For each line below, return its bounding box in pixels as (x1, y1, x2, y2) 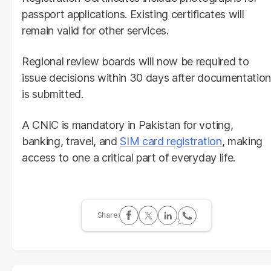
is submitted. (22, 87, 83, 100)
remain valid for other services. (22, 24, 169, 37)
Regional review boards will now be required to (22, 54, 249, 68)
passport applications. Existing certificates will (22, 7, 244, 21)
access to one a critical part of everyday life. (22, 151, 235, 164)
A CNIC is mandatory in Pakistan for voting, (22, 118, 233, 131)
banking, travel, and (22, 134, 120, 148)
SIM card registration (120, 134, 222, 148)
